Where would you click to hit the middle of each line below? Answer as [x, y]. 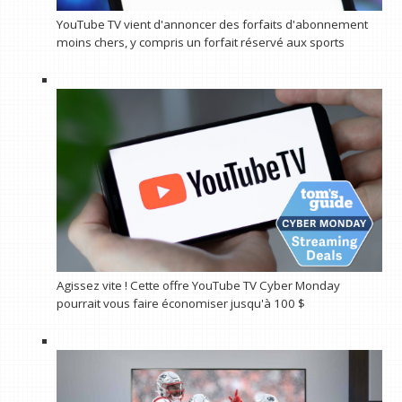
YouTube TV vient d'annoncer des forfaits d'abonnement [212, 24]
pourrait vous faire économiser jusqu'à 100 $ [180, 303]
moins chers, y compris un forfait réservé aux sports [200, 42]
